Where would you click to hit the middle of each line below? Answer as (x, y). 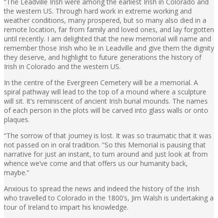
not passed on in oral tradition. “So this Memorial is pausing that (105, 145)
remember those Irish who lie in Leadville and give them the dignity (109, 48)
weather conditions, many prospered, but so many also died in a (105, 20)
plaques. (17, 119)
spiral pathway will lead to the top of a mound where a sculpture (105, 91)
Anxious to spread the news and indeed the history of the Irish (102, 188)
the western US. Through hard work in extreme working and (98, 11)
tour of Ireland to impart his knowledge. (66, 207)
